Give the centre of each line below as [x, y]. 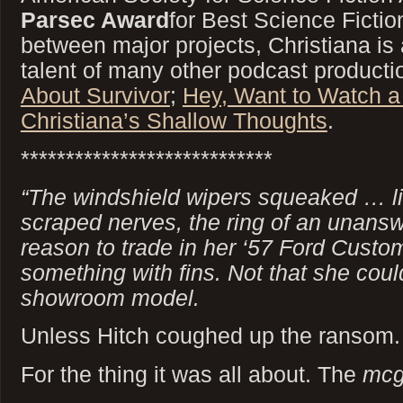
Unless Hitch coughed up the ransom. [210, 336]
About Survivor [95, 95]
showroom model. [110, 297]
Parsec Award [94, 19]
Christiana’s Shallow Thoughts [174, 120]
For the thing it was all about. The [191, 374]
